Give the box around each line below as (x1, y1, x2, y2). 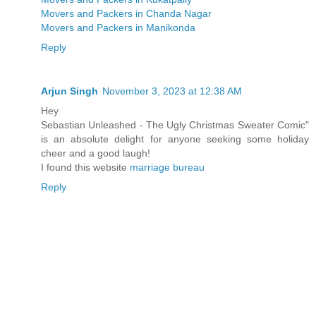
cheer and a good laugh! (41, 147, 150, 159)
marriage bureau (130, 162, 205, 174)
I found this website (41, 162, 130, 174)
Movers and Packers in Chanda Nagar (41, 8, 212, 20)
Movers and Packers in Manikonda (41, 22, 195, 34)
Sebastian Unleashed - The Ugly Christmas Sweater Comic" (41, 119, 309, 131)
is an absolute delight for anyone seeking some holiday (41, 133, 309, 145)
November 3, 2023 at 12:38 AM (102, 85, 242, 97)
